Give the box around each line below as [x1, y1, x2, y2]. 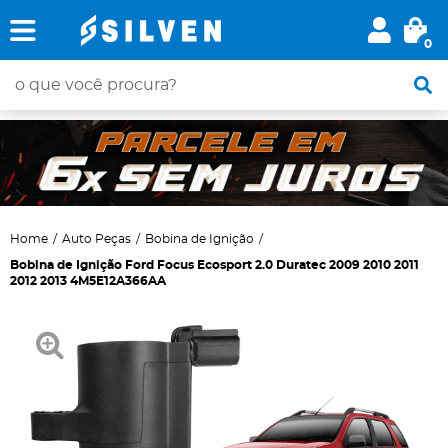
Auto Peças [62, 233, 131, 246]
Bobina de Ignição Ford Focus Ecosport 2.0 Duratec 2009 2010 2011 [10, 259, 419, 272]
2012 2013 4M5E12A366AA [10, 275, 166, 288]
